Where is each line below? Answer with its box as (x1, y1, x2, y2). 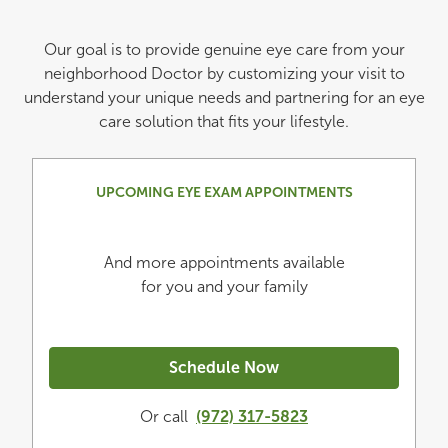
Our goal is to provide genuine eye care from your (43, 40, 405, 59)
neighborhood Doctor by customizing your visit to (43, 64, 405, 83)
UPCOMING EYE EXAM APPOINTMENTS (95, 184, 353, 201)
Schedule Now (169, 358, 279, 377)
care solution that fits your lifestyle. (99, 112, 349, 131)
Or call (140, 407, 188, 426)
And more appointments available (103, 253, 345, 272)
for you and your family (140, 277, 308, 296)
